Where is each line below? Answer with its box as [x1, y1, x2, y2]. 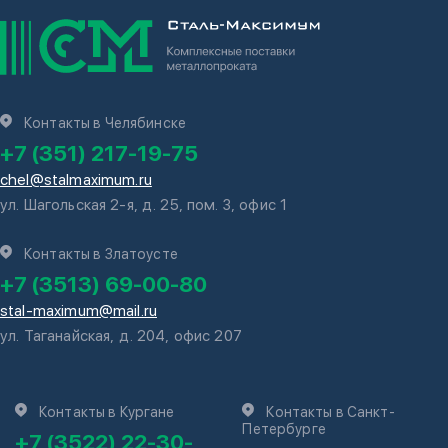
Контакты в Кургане [39, 404, 175, 420]
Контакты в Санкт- [266, 404, 395, 420]
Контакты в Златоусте [24, 246, 178, 262]
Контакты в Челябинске [24, 115, 186, 131]
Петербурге [242, 421, 326, 437]
